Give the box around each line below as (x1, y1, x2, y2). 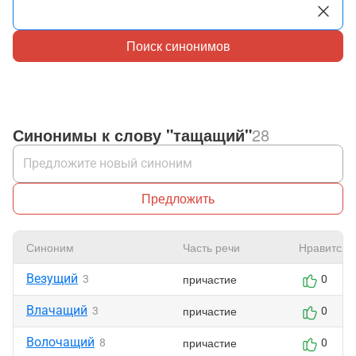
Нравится (299, 239, 348, 255)
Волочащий (26, 335, 95, 350)
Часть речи (183, 239, 240, 255)
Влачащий (26, 303, 87, 318)
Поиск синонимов (126, 37, 230, 55)
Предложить (141, 189, 215, 207)
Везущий (26, 271, 78, 286)
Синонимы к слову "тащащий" (13, 123, 252, 146)
